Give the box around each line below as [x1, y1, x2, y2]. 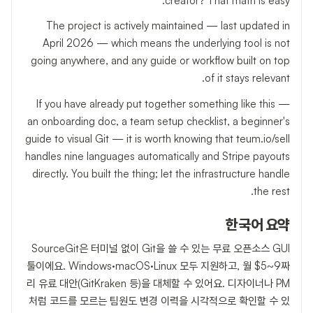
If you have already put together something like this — [36, 96, 290, 110]
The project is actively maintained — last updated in [46, 19, 290, 33]
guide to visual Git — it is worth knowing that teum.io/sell [25, 131, 290, 145]
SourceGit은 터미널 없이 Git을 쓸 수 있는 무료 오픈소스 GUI [31, 242, 290, 256]
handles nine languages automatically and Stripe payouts [25, 149, 290, 163]
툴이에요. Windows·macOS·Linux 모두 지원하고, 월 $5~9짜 [27, 259, 290, 273]
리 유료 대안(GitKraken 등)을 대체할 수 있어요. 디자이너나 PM [27, 277, 290, 291]
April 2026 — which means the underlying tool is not [43, 36, 290, 50]
